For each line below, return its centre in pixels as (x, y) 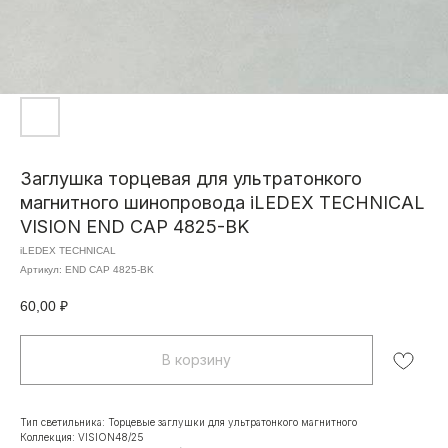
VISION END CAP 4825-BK (134, 226)
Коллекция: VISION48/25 (82, 436)
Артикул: (42, 269)
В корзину (196, 359)
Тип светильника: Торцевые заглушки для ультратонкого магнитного (188, 421)
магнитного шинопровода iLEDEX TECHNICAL (222, 202)
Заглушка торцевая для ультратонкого (191, 178)
